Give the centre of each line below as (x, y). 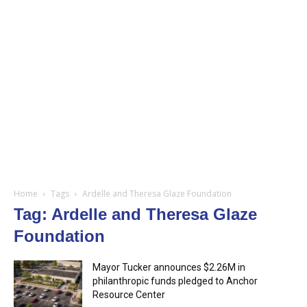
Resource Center (129, 295)
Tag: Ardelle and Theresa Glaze (135, 214)
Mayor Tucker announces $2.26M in (169, 268)
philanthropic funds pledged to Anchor (175, 281)
